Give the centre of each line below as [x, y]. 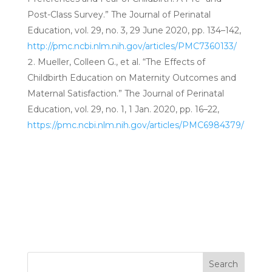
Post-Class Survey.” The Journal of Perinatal [119, 15]
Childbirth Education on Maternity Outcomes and [131, 78]
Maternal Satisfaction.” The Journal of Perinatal [125, 94]
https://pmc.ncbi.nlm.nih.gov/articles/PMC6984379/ [135, 125]
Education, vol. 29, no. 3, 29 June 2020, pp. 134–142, [134, 31]
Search [224, 264]
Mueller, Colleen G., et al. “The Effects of [121, 62]
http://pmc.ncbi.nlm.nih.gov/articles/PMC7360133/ [132, 46]
